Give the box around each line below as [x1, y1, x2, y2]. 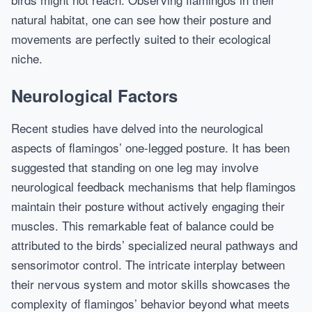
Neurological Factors [11, 84, 178, 107]
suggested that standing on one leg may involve [11, 158, 258, 175]
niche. [11, 49, 42, 67]
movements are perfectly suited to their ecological [11, 30, 271, 47]
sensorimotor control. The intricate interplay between [11, 256, 285, 273]
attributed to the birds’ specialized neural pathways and [11, 236, 297, 253]
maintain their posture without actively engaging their [11, 197, 285, 214]
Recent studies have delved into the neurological [11, 119, 263, 136]
